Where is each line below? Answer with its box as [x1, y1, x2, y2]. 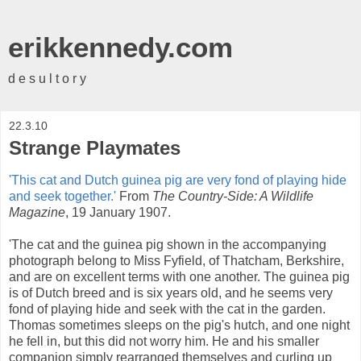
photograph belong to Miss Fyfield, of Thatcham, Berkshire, [9, 253, 344, 268]
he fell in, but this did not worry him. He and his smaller [9, 334, 319, 348]
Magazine [9, 205, 65, 219]
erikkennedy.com [8, 32, 233, 63]
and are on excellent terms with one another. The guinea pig [9, 269, 350, 284]
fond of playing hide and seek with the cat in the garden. [9, 301, 326, 316]
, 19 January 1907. [65, 205, 171, 219]
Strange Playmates [9, 137, 180, 159]
